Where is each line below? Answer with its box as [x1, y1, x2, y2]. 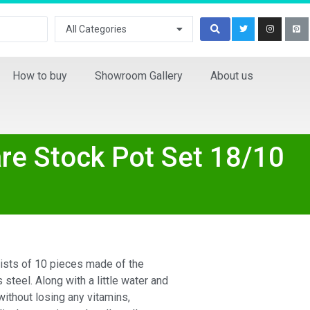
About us [210, 69, 253, 82]
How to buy [12, 69, 67, 82]
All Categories [66, 24, 127, 35]
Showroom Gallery [95, 69, 183, 82]
